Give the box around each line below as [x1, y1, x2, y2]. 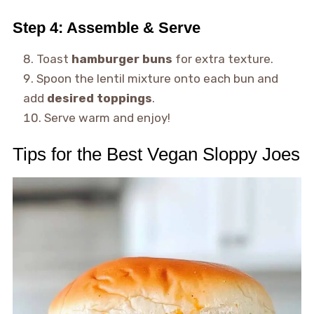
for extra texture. [172, 52, 273, 67]
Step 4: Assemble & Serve [12, 19, 200, 37]
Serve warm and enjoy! [43, 111, 170, 125]
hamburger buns [71, 52, 172, 67]
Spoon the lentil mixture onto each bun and [36, 71, 278, 86]
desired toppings [46, 91, 152, 106]
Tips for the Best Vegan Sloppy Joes [12, 144, 300, 165]
